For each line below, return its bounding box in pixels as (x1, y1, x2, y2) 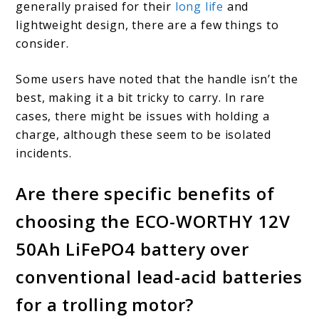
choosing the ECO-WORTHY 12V (16, 209, 291, 233)
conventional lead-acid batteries (16, 264, 303, 288)
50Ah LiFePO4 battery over (16, 236, 249, 261)
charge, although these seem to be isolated (16, 126, 272, 142)
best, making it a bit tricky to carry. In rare (16, 89, 266, 105)
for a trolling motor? (16, 292, 194, 316)
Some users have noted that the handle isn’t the (16, 70, 299, 87)
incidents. (16, 145, 72, 161)
